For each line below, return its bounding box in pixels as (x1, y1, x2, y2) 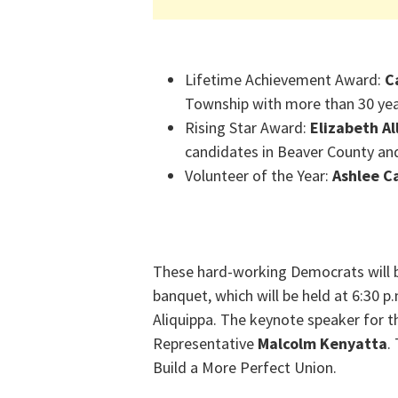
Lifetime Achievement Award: (185, 69, 385, 91)
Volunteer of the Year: (185, 165, 332, 187)
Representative (153, 333, 258, 354)
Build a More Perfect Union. (153, 357, 337, 378)
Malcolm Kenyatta (258, 333, 387, 354)
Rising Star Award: (185, 117, 306, 139)
